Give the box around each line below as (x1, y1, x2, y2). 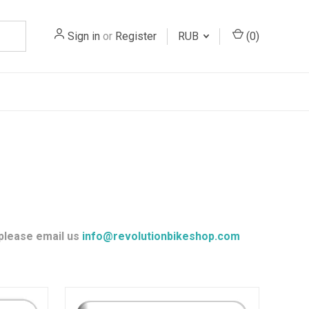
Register (115, 29, 157, 43)
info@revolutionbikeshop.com (79, 230, 240, 243)
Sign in (68, 29, 100, 43)
